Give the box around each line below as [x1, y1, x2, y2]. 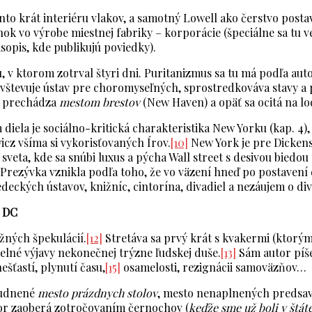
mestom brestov [56, 95, 143, 110]
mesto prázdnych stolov [38, 286, 157, 301]
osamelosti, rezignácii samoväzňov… [120, 260, 306, 275]
